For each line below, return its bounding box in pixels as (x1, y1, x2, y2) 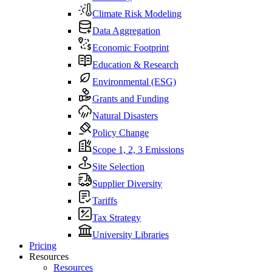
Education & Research (92, 59, 178, 70)
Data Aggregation (92, 25, 160, 36)
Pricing (29, 240, 56, 251)
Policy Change (92, 127, 149, 138)
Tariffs (92, 195, 117, 206)
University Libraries (92, 229, 169, 240)
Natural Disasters (92, 110, 158, 121)
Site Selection (92, 161, 144, 172)
